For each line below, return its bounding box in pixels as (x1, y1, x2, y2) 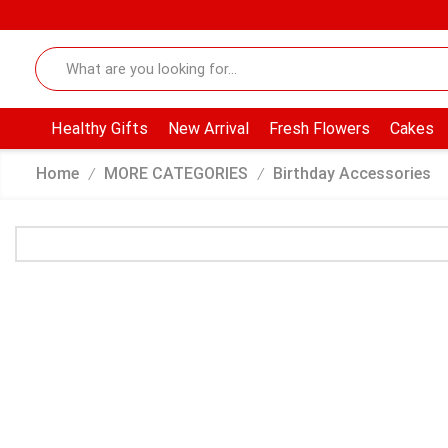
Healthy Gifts (50, 119, 148, 139)
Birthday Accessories (273, 164, 431, 184)
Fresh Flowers (268, 119, 370, 139)
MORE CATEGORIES (104, 164, 248, 184)
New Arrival (167, 119, 249, 139)
